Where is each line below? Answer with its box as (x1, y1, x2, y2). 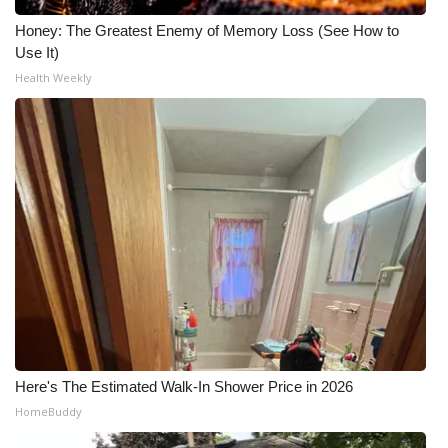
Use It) (15, 44, 59, 61)
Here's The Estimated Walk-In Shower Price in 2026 (15, 378, 353, 395)
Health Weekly (15, 70, 92, 85)
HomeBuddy (15, 404, 82, 419)
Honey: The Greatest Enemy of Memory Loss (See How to (15, 22, 399, 39)
